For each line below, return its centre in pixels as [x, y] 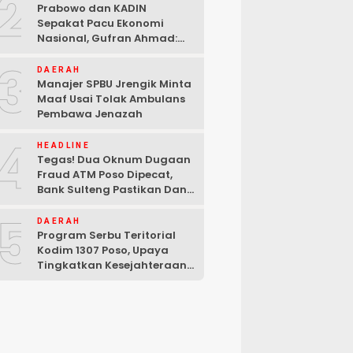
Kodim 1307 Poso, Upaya [103, 250]
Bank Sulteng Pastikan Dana [116, 190]
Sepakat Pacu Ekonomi [100, 23]
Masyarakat [71, 280]
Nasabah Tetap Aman [98, 204]
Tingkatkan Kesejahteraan [112, 265]
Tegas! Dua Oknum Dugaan [114, 160]
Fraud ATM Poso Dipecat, [105, 175]
